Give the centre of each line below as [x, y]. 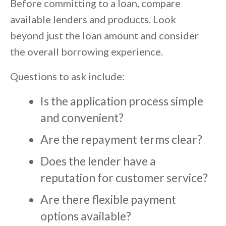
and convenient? [82, 118]
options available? [86, 216]
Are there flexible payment [108, 200]
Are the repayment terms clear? [121, 139]
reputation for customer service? [124, 178]
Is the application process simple [122, 101]
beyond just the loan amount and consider [104, 36]
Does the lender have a [98, 161]
